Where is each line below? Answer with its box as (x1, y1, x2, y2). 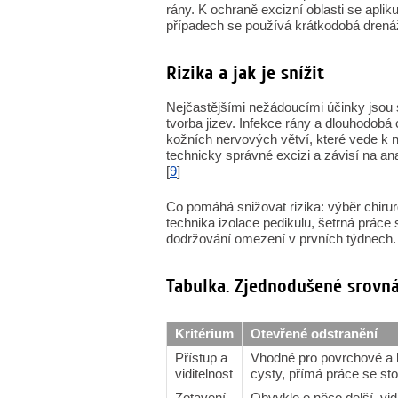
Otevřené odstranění (251, 326, 378, 341)
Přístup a (175, 350, 227, 365)
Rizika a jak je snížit (166, 61, 324, 84)
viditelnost (175, 366, 233, 381)
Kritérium (175, 326, 234, 341)
